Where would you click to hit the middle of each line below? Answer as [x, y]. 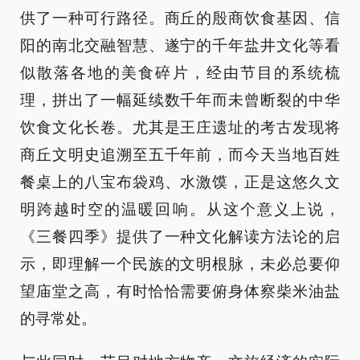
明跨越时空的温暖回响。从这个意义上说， [180, 209]
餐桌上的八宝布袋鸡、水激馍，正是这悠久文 [180, 182]
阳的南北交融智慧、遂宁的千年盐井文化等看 [180, 45]
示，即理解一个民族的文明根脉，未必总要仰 [180, 264]
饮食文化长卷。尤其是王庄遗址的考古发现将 [180, 127]
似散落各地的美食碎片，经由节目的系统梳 [180, 73]
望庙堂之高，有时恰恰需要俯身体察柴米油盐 [180, 291]
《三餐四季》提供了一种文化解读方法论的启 [180, 237]
